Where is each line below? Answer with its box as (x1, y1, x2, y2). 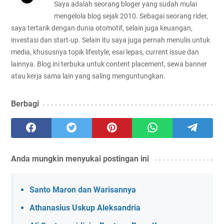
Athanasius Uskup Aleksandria (29, 202, 140, 212)
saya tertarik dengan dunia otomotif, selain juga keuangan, (11, 23, 192, 32)
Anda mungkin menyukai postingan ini (11, 153, 149, 163)
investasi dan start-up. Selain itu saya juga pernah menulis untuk (11, 35, 210, 44)
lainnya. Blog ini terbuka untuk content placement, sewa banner (11, 59, 207, 68)
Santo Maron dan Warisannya (29, 184, 136, 194)
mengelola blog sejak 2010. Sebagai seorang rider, (54, 11, 208, 20)
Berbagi (11, 98, 39, 108)
